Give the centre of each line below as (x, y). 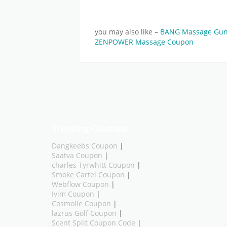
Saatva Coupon (77, 155)
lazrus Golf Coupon (84, 213)
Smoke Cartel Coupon (88, 175)
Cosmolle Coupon (81, 203)
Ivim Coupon (73, 194)
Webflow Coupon (80, 184)
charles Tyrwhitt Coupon (93, 165)
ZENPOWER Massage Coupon (144, 42)
